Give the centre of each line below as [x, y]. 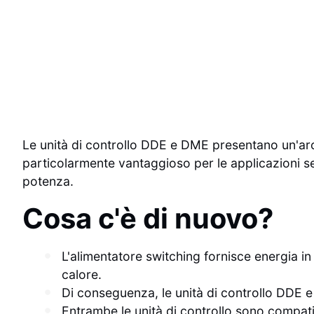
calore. [82, 275]
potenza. [48, 181]
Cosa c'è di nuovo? [148, 219]
